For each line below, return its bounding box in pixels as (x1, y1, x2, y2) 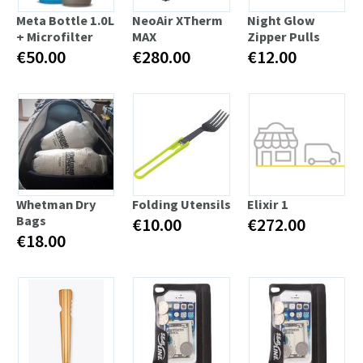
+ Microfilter (16, 28, 93, 45)
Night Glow (247, 11, 316, 28)
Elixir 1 (247, 195, 289, 212)
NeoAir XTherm (131, 11, 223, 28)
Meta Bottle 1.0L (16, 11, 114, 28)
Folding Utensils (131, 195, 231, 212)
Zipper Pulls (247, 28, 321, 45)
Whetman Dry (16, 195, 96, 212)
